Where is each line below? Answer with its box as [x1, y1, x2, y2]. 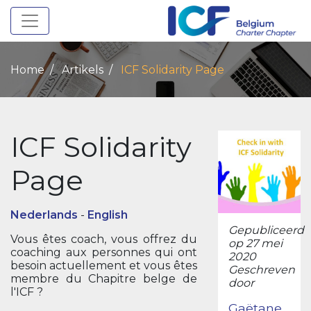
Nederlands [10, 208, 78, 221]
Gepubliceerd [228, 224, 304, 237]
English [87, 208, 128, 221]
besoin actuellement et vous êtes [10, 259, 197, 272]
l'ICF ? [10, 285, 46, 299]
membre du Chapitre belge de [10, 272, 197, 285]
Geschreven [228, 263, 295, 277]
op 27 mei [228, 237, 283, 251]
